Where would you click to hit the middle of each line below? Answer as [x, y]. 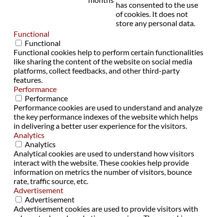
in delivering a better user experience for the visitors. [100, 126]
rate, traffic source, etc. [51, 181]
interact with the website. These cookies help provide [101, 163]
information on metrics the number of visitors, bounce [103, 172]
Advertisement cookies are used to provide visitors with [106, 209]
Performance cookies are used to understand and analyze [108, 108]
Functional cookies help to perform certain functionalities [108, 52]
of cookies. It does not [152, 14]
